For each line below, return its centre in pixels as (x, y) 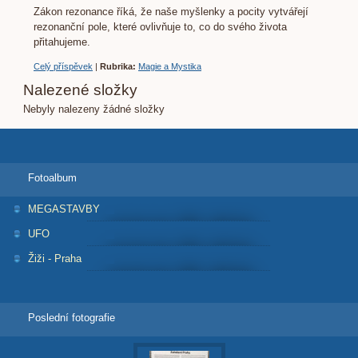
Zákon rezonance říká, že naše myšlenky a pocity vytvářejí (171, 11)
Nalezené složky (80, 89)
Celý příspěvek (63, 66)
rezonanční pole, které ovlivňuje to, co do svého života (160, 26)
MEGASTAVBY (64, 209)
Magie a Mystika (170, 66)
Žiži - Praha (55, 258)
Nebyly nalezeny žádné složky (94, 109)
